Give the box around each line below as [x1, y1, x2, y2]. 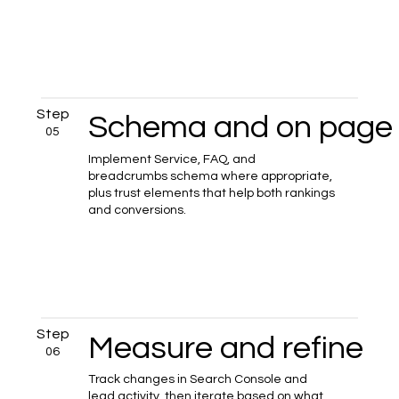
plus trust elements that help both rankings [88, 186, 336, 199]
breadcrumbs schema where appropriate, [88, 169, 333, 183]
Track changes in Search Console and [88, 373, 308, 387]
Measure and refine [88, 330, 364, 365]
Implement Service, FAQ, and [88, 152, 256, 166]
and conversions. [88, 203, 187, 216]
